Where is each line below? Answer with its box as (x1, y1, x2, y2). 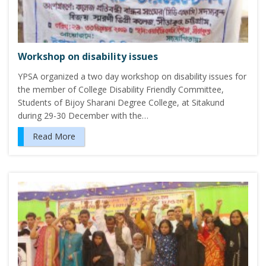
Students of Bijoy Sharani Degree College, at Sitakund (18, 96, 224, 108)
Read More (33, 130, 75, 142)
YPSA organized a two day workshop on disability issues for (18, 70, 246, 82)
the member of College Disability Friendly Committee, (18, 83, 224, 95)
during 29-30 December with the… (18, 109, 148, 121)
